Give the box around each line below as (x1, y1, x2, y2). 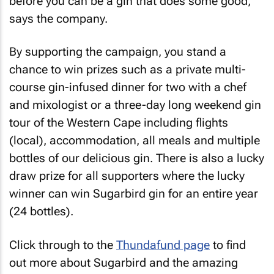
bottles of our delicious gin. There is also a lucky (9, 151, 264, 165)
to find (210, 237, 246, 252)
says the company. (9, 11, 108, 26)
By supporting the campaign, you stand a (9, 45, 226, 59)
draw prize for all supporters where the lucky (9, 169, 245, 183)
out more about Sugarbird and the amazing (9, 255, 238, 270)
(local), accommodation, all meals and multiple (9, 133, 260, 147)
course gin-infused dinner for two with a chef (9, 80, 246, 94)
